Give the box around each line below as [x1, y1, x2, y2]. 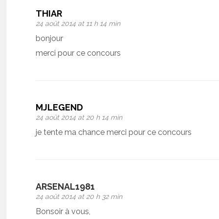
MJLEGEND [36, 102, 84, 112]
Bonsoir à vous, [36, 206, 91, 216]
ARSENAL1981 [36, 181, 95, 192]
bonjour [36, 33, 64, 43]
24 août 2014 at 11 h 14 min [36, 19, 121, 27]
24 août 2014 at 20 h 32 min [36, 192, 123, 200]
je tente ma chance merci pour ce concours [36, 127, 192, 137]
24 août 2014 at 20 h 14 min [36, 113, 123, 121]
